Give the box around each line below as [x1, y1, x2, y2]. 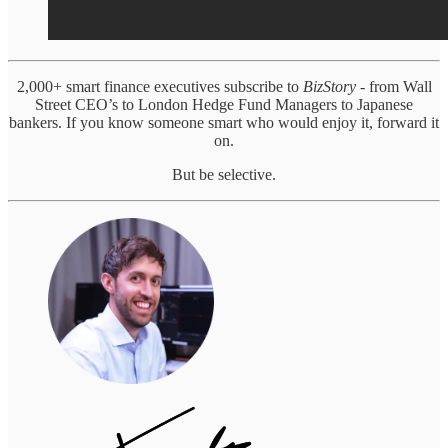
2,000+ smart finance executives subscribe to [16, 77, 303, 95]
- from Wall [355, 77, 432, 95]
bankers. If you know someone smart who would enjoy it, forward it [9, 113, 439, 131]
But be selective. [172, 165, 276, 183]
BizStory [302, 77, 356, 95]
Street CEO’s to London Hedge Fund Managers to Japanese [35, 95, 413, 113]
